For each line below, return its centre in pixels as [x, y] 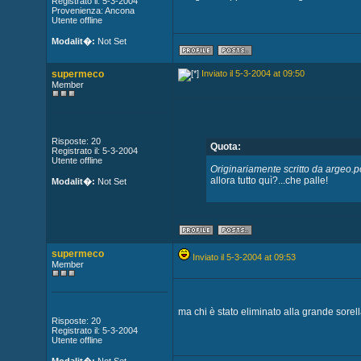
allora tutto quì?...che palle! [270, 180]
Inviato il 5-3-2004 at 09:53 [244, 257]
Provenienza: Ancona [93, 10]
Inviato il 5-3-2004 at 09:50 [253, 73]
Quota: [226, 147]
